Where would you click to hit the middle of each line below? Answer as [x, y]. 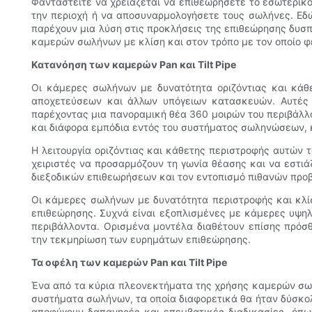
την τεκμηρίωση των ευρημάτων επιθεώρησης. [141, 240]
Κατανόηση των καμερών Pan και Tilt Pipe [134, 65]
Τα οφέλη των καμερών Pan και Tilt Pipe [129, 263]
